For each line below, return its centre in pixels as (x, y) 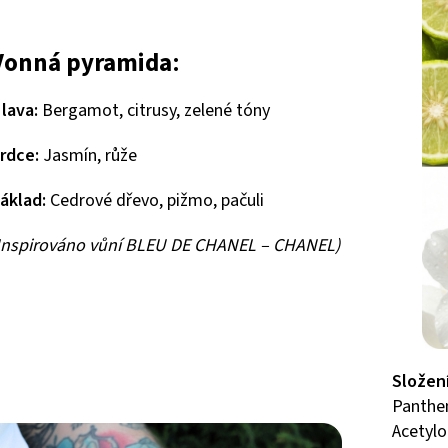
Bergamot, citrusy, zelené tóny (154, 111)
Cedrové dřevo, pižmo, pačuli (155, 201)
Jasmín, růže (88, 156)
